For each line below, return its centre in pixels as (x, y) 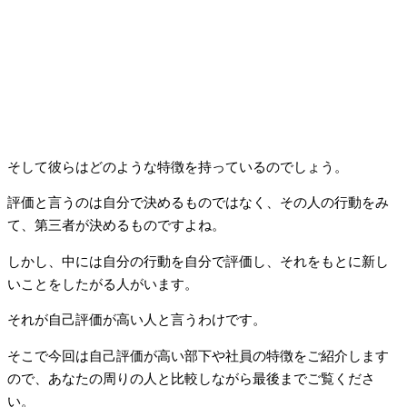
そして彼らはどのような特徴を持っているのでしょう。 (178, 167)
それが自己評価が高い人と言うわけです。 (137, 320)
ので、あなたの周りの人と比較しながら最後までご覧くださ (191, 378)
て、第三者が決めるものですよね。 (116, 226)
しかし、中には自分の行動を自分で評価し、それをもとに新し (198, 261)
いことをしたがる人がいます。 (103, 284)
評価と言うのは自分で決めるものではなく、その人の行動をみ (198, 203)
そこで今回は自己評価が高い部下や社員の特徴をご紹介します (198, 356)
